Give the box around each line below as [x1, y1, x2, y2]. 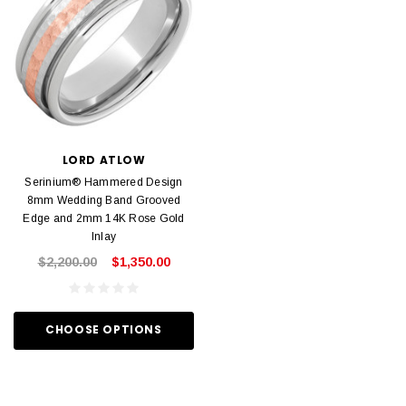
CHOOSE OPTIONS [45, 322, 162, 338]
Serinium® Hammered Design [24, 175, 183, 188]
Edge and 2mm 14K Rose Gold [23, 211, 185, 225]
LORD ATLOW [62, 151, 146, 168]
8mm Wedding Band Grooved [26, 193, 181, 207]
